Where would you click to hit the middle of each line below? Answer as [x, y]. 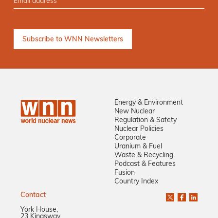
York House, [39, 210]
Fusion [124, 173]
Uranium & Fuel [138, 147]
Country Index [136, 182]
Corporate [130, 138]
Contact [33, 196]
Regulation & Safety [145, 121]
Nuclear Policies [139, 129]
